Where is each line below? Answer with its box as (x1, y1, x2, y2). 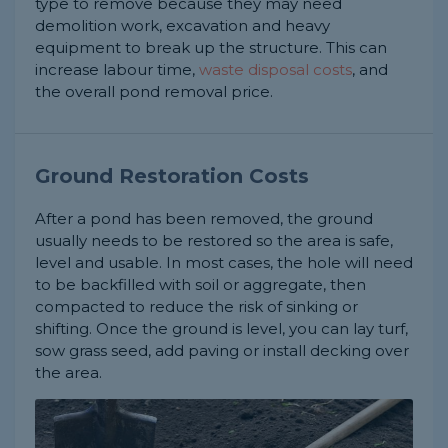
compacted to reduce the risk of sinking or (35, 296, 358, 316)
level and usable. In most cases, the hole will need (35, 252, 413, 272)
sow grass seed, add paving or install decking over (35, 340, 409, 360)
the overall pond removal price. (35, 81, 273, 101)
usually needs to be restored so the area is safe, (35, 230, 393, 250)
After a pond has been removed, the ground (35, 208, 373, 228)
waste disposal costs (199, 59, 352, 79)
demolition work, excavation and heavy (35, 15, 330, 35)
